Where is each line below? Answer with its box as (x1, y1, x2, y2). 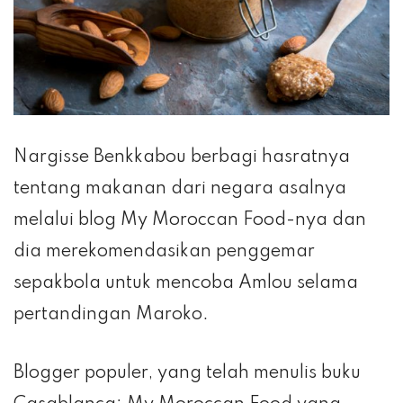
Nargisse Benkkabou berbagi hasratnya (13, 148, 350, 167)
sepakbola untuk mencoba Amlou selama (13, 274, 358, 293)
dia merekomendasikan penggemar (13, 243, 315, 262)
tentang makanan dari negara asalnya (13, 180, 346, 199)
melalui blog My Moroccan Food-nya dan (13, 211, 366, 230)
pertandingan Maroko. (13, 306, 209, 325)
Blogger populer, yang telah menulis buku (13, 364, 361, 383)
